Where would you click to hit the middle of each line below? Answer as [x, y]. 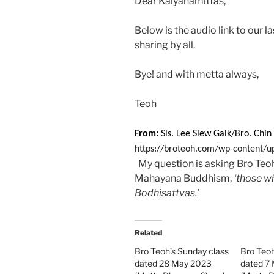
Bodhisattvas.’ [167, 193]
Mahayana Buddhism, [184, 179]
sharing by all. [165, 45]
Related [148, 233]
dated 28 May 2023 [173, 264]
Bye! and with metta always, [197, 75]
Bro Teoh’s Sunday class [182, 251]
